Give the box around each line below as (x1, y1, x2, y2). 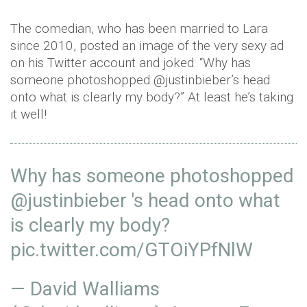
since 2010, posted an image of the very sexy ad (10, 38, 284, 53)
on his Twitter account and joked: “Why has (10, 55, 251, 71)
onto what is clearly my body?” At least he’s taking (10, 89, 293, 105)
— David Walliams (10, 278, 160, 300)
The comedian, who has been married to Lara (10, 21, 268, 36)
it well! (10, 106, 47, 122)
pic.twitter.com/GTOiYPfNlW (10, 238, 253, 261)
